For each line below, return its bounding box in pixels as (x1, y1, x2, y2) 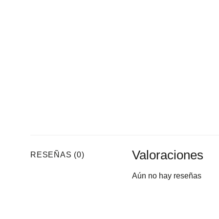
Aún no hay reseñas (132, 171, 202, 180)
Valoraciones (132, 148, 204, 162)
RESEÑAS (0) (30, 150, 85, 159)
